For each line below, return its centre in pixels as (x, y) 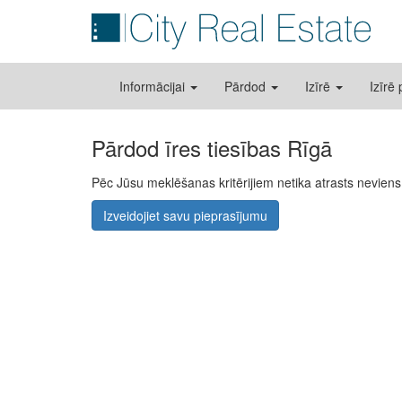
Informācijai (154, 86)
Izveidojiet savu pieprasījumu (185, 215)
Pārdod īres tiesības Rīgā (212, 148)
